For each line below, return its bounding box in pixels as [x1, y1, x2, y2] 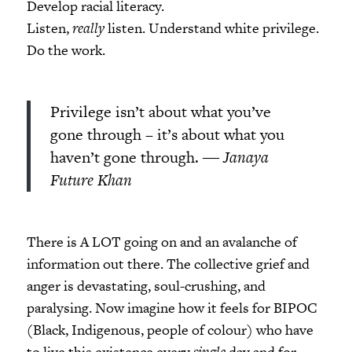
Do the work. [26, 39, 105, 60]
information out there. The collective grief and [26, 253, 310, 273]
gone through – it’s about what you [49, 123, 284, 145]
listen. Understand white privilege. [104, 17, 319, 38]
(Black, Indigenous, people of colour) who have [26, 319, 313, 339]
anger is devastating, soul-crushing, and [26, 275, 266, 295]
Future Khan [49, 168, 132, 191]
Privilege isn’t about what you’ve [49, 100, 271, 123]
